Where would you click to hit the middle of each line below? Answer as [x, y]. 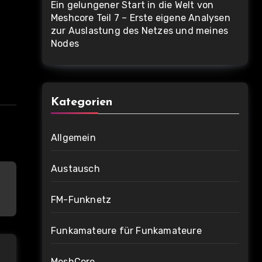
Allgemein [73, 138]
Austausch [75, 169]
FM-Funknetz [81, 200]
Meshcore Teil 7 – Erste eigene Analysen [141, 18]
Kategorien [82, 102]
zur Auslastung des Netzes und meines [140, 31]
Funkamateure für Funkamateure [126, 231]
